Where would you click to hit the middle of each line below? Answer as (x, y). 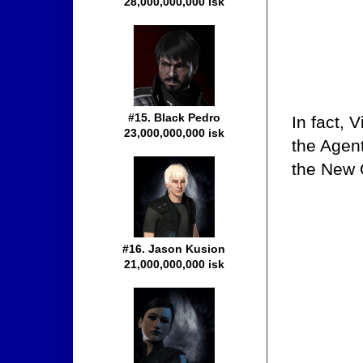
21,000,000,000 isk (174, 265)
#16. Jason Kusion (174, 249)
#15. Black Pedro (174, 118)
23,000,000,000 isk (174, 133)
